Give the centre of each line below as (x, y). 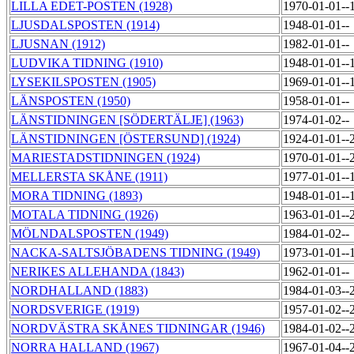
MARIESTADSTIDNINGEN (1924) (105, 158)
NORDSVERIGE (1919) (75, 310)
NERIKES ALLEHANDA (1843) (98, 272)
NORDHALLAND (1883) (79, 291)
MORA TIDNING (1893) (77, 196)
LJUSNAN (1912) (58, 44)
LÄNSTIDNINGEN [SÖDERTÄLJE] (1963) (127, 120)
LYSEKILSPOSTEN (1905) (83, 82)
